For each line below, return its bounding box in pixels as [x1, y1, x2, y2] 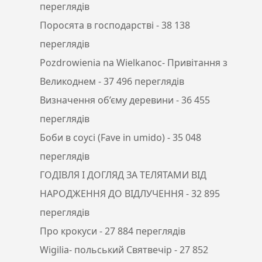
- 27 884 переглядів [97, 225, 185, 238]
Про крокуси [40, 225, 97, 238]
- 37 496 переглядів [96, 75, 184, 88]
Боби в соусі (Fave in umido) [40, 131, 165, 144]
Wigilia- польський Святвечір [40, 243, 172, 257]
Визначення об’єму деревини [40, 94, 174, 107]
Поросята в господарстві [40, 19, 154, 32]
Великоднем [40, 75, 96, 88]
